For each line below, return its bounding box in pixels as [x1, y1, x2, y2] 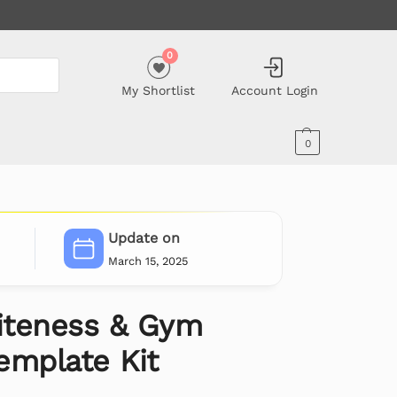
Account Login [230, 82, 318, 97]
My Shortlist [121, 82, 196, 97]
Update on [107, 230, 180, 247]
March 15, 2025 [107, 253, 188, 268]
